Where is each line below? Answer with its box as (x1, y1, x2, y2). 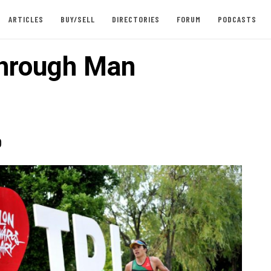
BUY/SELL (60, 14, 95, 24)
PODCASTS (217, 14, 256, 24)
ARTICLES (8, 14, 44, 24)
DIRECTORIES (111, 14, 160, 24)
